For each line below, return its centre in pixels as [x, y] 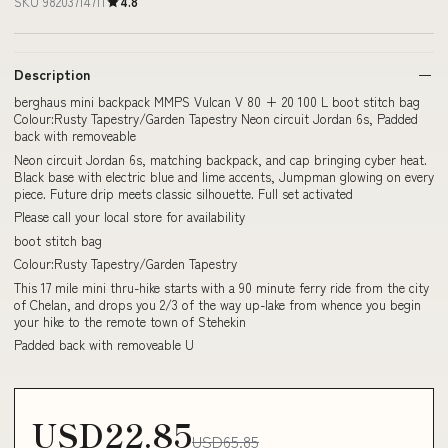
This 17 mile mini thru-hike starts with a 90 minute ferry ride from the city [221, 287]
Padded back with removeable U [104, 344]
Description [52, 74]
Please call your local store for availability [129, 216]
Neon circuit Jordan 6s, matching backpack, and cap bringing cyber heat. [220, 159]
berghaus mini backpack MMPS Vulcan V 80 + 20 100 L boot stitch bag [217, 101]
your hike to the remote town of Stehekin [130, 321]
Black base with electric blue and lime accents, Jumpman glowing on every [224, 176]
